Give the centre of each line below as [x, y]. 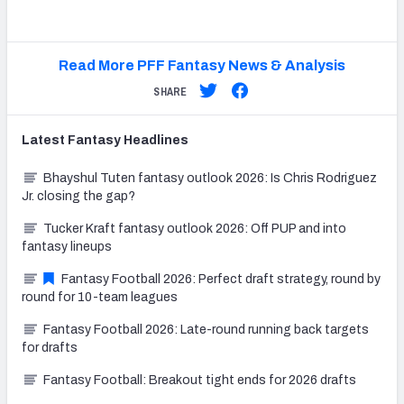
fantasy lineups [67, 246]
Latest [45, 140]
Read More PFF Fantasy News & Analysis [202, 65]
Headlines [155, 140]
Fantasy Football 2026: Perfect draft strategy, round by [221, 279]
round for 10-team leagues [100, 297]
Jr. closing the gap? [78, 196]
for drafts [50, 347]
